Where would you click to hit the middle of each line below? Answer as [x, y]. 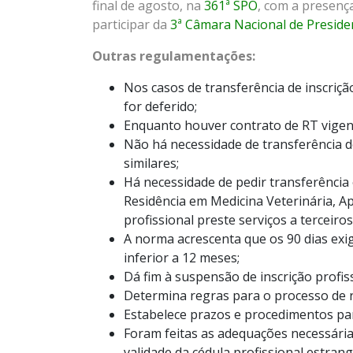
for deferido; [160, 107]
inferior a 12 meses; [182, 258]
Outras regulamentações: [174, 56]
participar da [131, 25]
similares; [151, 163]
